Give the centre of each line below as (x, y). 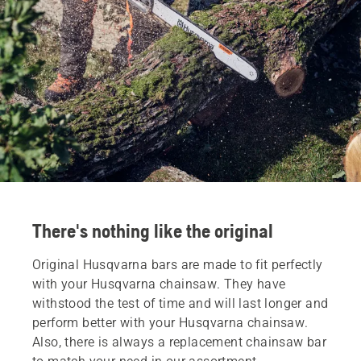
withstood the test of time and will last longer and (180, 303)
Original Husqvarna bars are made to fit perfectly (178, 264)
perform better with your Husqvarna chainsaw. (170, 322)
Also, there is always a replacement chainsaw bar (180, 342)
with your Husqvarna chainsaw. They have (159, 284)
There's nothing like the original (153, 230)
